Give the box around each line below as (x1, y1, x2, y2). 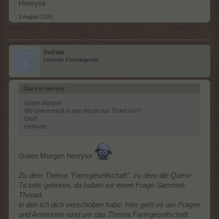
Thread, (19, 191, 43, 199)
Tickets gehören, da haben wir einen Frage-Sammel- (19, 181, 186, 190)
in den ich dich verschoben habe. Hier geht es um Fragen (19, 201, 200, 209)
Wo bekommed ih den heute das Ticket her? (24, 107, 141, 114)
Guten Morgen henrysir (19, 152, 94, 160)
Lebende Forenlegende (44, 56, 98, 63)
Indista (44, 48, 64, 56)
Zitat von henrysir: (23, 85, 67, 91)
